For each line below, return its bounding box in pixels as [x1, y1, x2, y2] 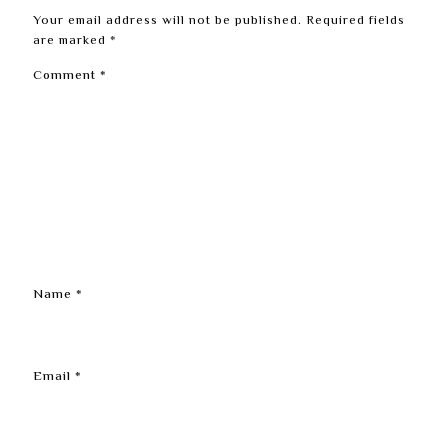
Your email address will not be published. [33, 11, 302, 31]
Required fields [306, 11, 405, 31]
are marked [33, 31, 110, 51]
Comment [33, 66, 100, 86]
